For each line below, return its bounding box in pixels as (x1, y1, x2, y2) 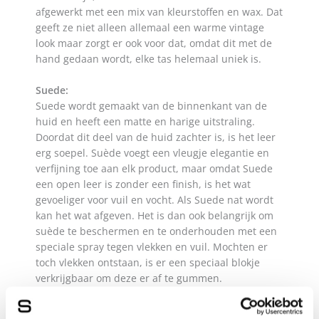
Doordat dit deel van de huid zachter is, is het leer (36, 130, 276, 145)
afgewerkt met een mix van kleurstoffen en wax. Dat (36, 5, 283, 19)
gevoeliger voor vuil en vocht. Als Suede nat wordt (36, 193, 273, 207)
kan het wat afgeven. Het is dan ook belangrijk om (36, 209, 273, 223)
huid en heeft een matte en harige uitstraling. (36, 115, 255, 129)
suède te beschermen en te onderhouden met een (36, 224, 277, 239)
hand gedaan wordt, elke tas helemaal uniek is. (36, 52, 261, 66)
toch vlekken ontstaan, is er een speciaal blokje (36, 256, 260, 270)
